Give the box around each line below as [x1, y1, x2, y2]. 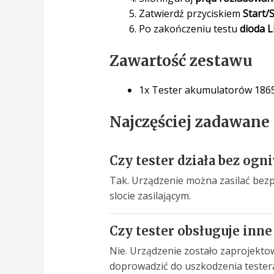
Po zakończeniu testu [138, 21, 240, 35]
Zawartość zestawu [109, 51, 253, 70]
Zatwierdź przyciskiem [138, 6, 243, 20]
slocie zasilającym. [109, 188, 191, 202]
